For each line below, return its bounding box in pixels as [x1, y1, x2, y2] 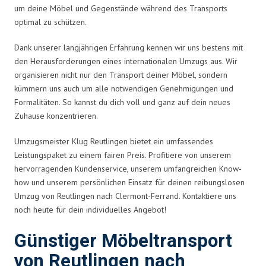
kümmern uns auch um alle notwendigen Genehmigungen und [14, 83, 233, 94]
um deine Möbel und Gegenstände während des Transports [14, 2, 227, 14]
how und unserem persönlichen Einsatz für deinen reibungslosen [14, 176, 245, 188]
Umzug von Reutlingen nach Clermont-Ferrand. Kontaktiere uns [14, 190, 236, 201]
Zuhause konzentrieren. [14, 110, 98, 121]
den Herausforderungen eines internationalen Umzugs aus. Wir [14, 55, 237, 66]
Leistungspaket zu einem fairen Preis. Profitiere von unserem [14, 149, 231, 160]
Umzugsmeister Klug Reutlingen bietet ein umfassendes [14, 135, 213, 147]
